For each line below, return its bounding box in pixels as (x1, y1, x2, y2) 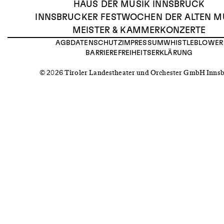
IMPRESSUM (121, 39, 164, 47)
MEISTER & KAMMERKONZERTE (72, 26, 206, 35)
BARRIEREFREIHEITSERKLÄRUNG (85, 49, 193, 57)
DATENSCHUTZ (70, 39, 122, 47)
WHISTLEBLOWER (163, 39, 223, 47)
